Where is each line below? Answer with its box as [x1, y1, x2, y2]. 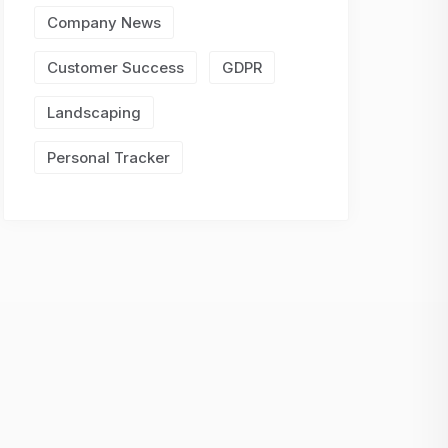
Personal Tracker [47, 148, 170, 167]
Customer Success [47, 58, 184, 77]
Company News [47, 13, 161, 32]
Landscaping [47, 103, 141, 122]
